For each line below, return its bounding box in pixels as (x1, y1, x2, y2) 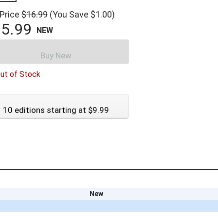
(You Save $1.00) (50, 9, 115, 20)
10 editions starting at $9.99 (3, 105, 109, 115)
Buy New (40, 51, 72, 61)
